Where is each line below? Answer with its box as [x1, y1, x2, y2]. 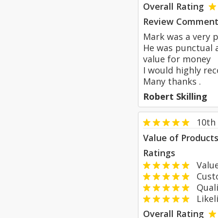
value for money [143, 53, 211, 65]
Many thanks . [143, 75, 201, 87]
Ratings [143, 147, 175, 159]
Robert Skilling [143, 91, 207, 102]
